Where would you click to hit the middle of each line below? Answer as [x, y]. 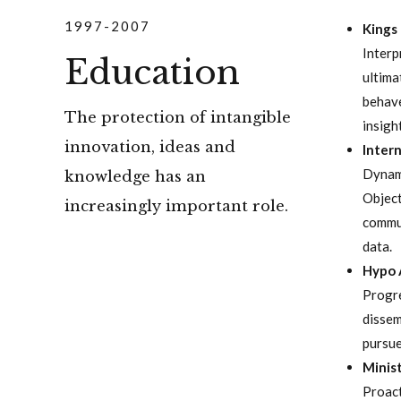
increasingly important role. [176, 206]
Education [152, 72]
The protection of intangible [178, 117]
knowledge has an [135, 176]
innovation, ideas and [150, 147]
